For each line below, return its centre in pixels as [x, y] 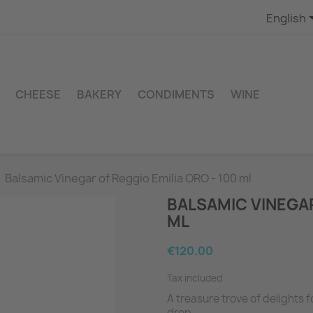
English [286, 18]
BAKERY [99, 94]
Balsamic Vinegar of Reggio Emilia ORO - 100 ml [128, 178]
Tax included [195, 278]
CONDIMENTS [176, 94]
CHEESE [38, 94]
